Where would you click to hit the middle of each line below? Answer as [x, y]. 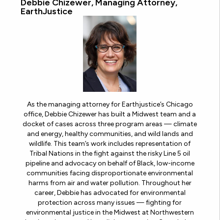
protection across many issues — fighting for [110, 203]
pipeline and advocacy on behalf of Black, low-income [110, 164]
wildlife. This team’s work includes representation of [110, 144]
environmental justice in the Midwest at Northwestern [110, 213]
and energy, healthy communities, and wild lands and [110, 134]
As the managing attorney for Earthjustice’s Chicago [110, 105]
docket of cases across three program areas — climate [110, 124]
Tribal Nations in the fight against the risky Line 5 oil [110, 154]
